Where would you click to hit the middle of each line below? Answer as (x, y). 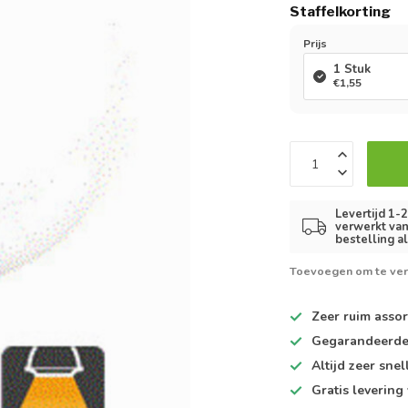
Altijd (331, 366)
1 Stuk (352, 69)
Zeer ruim (342, 316)
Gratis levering (358, 390)
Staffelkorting (341, 11)
